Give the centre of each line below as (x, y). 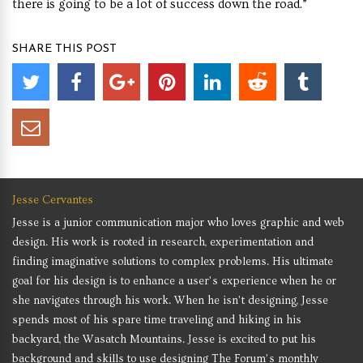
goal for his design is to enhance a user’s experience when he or (174, 282)
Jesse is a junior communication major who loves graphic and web (178, 223)
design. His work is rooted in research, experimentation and (163, 243)
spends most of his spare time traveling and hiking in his (157, 320)
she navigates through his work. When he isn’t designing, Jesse (170, 301)
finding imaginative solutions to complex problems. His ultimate (173, 262)
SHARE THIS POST (64, 49)
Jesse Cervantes (53, 201)
